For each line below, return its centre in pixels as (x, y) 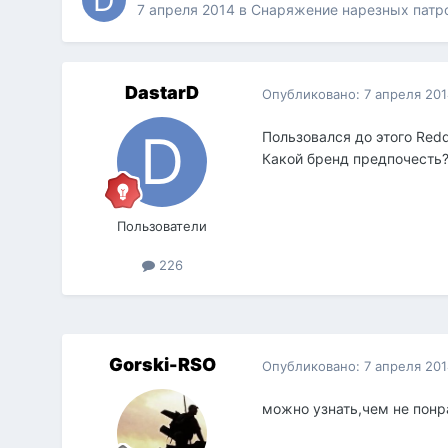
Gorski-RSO (162, 365)
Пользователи (162, 226)
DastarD (162, 93)
